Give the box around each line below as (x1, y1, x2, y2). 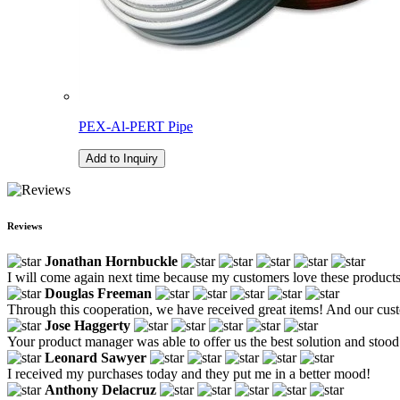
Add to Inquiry (86, 151, 158, 165)
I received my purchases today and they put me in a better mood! (7, 365, 371, 381)
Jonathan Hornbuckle (45, 253, 178, 269)
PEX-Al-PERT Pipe (79, 118, 193, 134)
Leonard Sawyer (45, 349, 146, 365)
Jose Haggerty (45, 317, 130, 333)
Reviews (7, 220, 42, 231)
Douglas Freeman (45, 285, 152, 301)
